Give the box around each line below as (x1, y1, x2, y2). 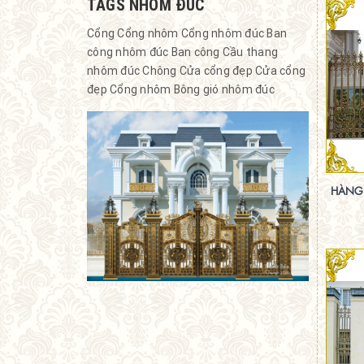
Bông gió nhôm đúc (173, 81, 275, 97)
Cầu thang (222, 44, 278, 59)
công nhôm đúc (87, 44, 169, 59)
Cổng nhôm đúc (180, 25, 264, 41)
